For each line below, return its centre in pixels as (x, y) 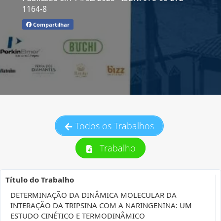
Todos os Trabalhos (114, 126)
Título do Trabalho (40, 180)
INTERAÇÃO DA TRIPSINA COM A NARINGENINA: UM (101, 205)
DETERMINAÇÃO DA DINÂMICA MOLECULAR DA (93, 195)
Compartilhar (50, 24)
